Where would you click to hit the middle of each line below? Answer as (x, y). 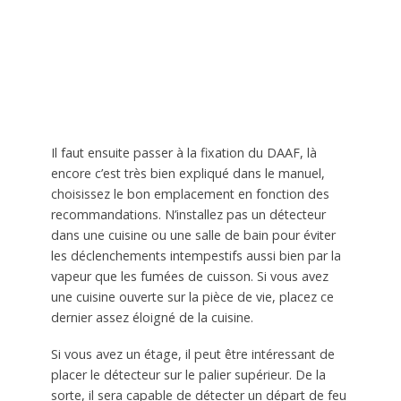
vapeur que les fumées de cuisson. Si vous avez (189, 276)
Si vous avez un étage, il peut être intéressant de (192, 354)
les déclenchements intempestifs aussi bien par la (196, 255)
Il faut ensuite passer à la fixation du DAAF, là (183, 152)
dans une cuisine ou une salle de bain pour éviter (193, 235)
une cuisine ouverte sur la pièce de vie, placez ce (192, 296)
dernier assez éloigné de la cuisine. (152, 317)
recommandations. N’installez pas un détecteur (188, 214)
